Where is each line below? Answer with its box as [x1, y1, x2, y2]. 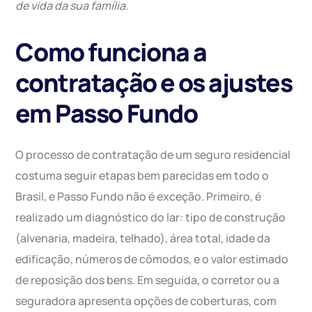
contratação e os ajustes [15, 65, 292, 100]
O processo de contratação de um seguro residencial [15, 147, 291, 163]
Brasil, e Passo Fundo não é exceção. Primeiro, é [15, 189, 262, 205]
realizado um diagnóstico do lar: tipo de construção [15, 210, 286, 226]
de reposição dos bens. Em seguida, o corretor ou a [15, 272, 280, 288]
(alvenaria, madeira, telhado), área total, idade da [15, 231, 271, 247]
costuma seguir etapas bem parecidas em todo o [15, 168, 270, 184]
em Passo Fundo [15, 96, 198, 131]
